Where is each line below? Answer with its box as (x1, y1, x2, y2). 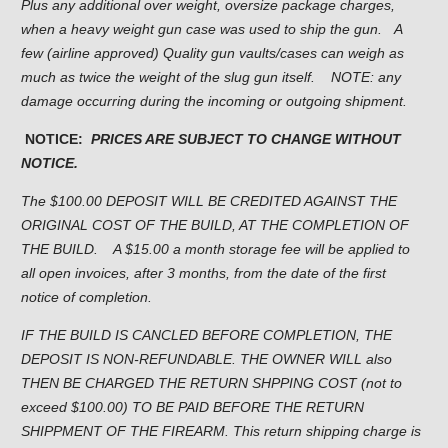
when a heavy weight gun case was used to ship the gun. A (21, 21, 402, 38)
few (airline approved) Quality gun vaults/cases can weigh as (21, 45, 404, 62)
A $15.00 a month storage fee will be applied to (113, 241, 410, 258)
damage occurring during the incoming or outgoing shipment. (21, 93, 415, 110)
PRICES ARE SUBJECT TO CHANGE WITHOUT (91, 131, 401, 148)
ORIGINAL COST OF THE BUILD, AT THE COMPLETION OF (21, 217, 409, 234)
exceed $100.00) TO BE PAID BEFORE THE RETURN (21, 399, 364, 416)
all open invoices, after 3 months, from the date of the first (21, 265, 386, 282)
